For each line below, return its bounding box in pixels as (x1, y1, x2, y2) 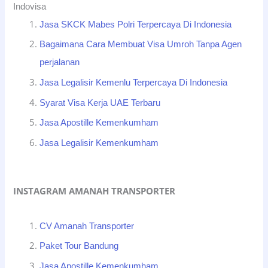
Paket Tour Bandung (39, 241, 119, 251)
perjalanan (39, 57, 80, 68)
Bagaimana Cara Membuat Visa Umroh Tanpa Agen (39, 39, 242, 50)
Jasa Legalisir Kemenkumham (39, 138, 159, 148)
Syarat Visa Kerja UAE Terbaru (39, 98, 161, 108)
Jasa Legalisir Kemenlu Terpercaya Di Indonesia (39, 77, 228, 87)
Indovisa (13, 1, 47, 11)
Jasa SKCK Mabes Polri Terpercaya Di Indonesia (39, 19, 232, 29)
